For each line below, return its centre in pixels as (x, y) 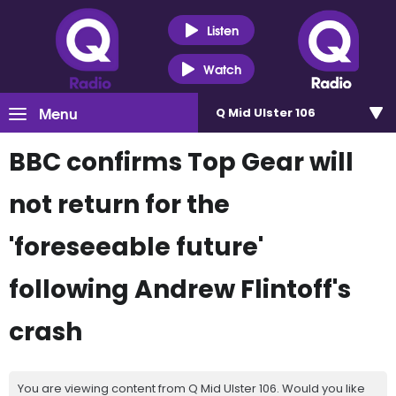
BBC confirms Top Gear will (181, 162)
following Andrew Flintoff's (180, 289)
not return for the (119, 205)
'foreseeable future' (136, 247)
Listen (222, 30)
